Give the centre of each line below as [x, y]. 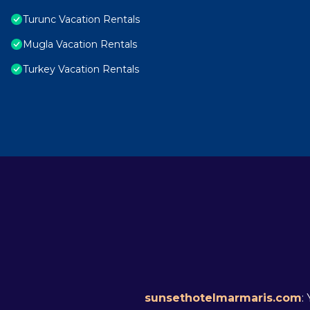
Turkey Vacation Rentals [81, 70]
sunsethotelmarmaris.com [223, 298]
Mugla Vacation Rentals [80, 45]
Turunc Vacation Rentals [81, 20]
